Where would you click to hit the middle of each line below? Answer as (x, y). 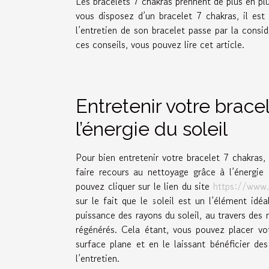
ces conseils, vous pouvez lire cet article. (160, 44)
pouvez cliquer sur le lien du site (144, 186)
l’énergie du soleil (152, 128)
